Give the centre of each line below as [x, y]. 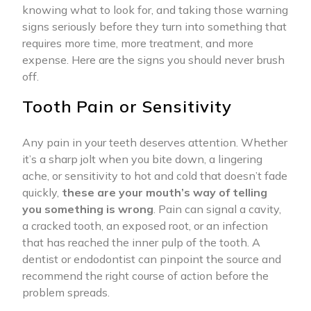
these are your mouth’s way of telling [165, 193]
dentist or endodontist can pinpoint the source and [152, 259]
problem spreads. [66, 293]
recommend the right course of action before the [145, 276]
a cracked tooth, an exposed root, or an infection [145, 226]
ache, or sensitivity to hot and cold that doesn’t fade [155, 176]
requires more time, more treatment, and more [138, 43]
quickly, [42, 193]
